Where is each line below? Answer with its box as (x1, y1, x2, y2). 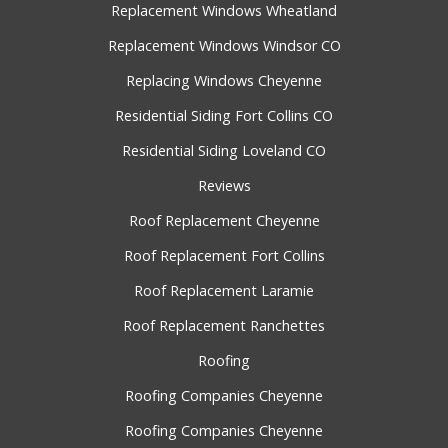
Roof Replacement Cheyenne (128, 211, 320, 231)
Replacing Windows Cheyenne (126, 71, 322, 91)
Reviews (197, 176, 251, 196)
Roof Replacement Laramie (134, 281, 314, 301)
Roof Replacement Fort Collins (123, 246, 325, 266)
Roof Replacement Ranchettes (123, 316, 325, 336)
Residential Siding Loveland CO (122, 141, 326, 161)
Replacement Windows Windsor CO (107, 36, 341, 56)
